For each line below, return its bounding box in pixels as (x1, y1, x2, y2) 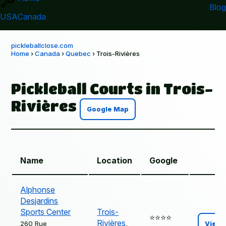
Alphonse (20, 185, 55, 195)
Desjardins (20, 196, 59, 206)
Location (97, 155, 133, 166)
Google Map (87, 105, 129, 114)
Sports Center (20, 207, 71, 217)
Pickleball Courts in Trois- (11, 81, 213, 97)
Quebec (66, 49, 91, 58)
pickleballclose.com (11, 41, 74, 50)
